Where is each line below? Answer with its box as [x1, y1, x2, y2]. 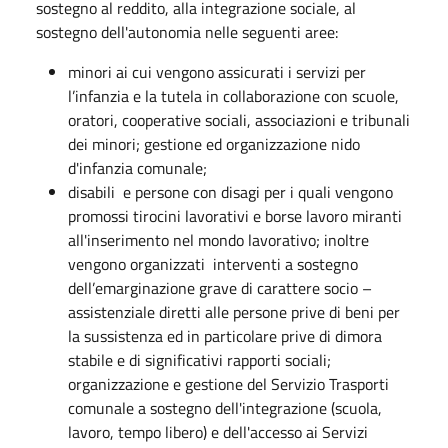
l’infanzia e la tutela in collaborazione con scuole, [68, 83, 399, 108]
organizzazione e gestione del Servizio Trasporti [68, 371, 389, 396]
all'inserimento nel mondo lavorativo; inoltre [68, 227, 369, 252]
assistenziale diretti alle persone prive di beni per [68, 299, 400, 324]
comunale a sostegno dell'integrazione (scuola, [68, 395, 382, 420]
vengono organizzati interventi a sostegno [68, 251, 358, 276]
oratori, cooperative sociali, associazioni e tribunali [68, 107, 410, 132]
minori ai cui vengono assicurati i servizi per [68, 59, 366, 84]
